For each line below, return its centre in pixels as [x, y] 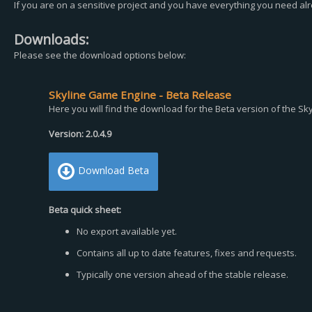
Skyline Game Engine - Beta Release [140, 95]
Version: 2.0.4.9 [80, 134]
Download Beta [114, 171]
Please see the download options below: [100, 55]
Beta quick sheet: [85, 210]
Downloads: [52, 39]
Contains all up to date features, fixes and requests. [187, 253]
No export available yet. [127, 231]
